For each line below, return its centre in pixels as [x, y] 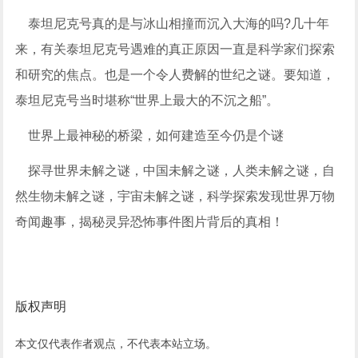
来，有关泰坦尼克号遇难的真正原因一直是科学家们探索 [175, 49]
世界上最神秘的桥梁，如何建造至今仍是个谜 [150, 135]
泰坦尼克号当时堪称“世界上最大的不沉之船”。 [147, 100]
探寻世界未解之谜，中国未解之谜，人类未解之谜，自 [175, 170]
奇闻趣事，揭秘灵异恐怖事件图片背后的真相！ [150, 221]
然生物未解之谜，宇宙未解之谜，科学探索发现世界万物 [175, 196]
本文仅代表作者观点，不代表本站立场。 [116, 343]
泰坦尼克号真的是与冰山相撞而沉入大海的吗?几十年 [173, 23]
